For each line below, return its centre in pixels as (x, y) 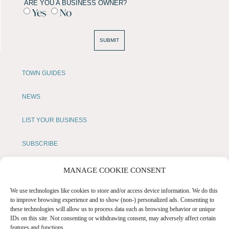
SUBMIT (109, 40)
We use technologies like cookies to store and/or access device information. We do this (114, 191)
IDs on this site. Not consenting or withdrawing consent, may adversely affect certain (113, 218)
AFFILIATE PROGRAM (53, 190)
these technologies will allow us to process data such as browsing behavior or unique (113, 209)
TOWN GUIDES (44, 73)
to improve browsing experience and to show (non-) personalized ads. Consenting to (112, 200)
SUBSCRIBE (40, 143)
